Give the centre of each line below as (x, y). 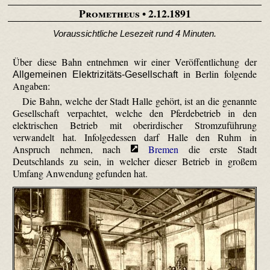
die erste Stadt (218, 149)
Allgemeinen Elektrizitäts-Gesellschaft (95, 74)
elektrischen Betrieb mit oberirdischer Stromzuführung (135, 125)
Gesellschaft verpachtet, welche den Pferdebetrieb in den (135, 113)
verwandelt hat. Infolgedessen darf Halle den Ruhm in (135, 137)
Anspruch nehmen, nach (72, 149)
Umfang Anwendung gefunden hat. (80, 173)
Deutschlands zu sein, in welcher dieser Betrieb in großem (135, 161)
